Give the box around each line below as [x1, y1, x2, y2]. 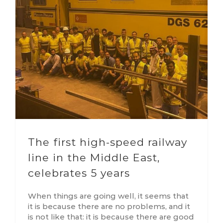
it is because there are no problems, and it [28, 201, 190, 211]
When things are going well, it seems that [28, 191, 189, 201]
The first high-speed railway [28, 135, 187, 148]
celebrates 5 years [28, 166, 130, 179]
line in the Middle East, [28, 151, 160, 164]
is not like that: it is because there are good [28, 212, 194, 222]
